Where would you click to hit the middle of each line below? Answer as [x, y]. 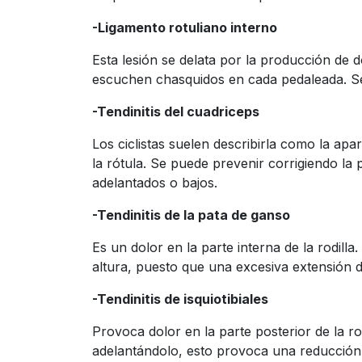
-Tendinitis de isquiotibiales [180, 299]
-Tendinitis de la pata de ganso [191, 215]
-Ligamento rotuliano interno [185, 28]
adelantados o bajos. [155, 183]
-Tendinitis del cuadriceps [176, 112]
